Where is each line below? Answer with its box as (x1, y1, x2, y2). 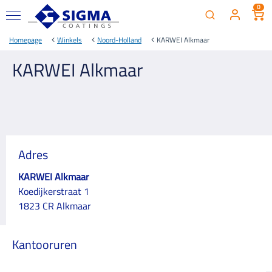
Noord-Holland (97, 34, 141, 46)
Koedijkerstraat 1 (18, 184, 89, 199)
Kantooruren (12, 235, 77, 254)
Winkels (57, 34, 82, 46)
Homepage (9, 34, 42, 46)
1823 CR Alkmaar (18, 199, 91, 213)
